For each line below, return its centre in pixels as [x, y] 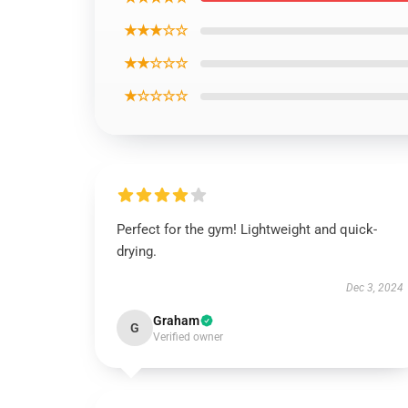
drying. [137, 251]
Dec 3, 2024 [374, 288]
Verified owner [188, 337]
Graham [176, 321]
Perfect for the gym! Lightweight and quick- [247, 229]
